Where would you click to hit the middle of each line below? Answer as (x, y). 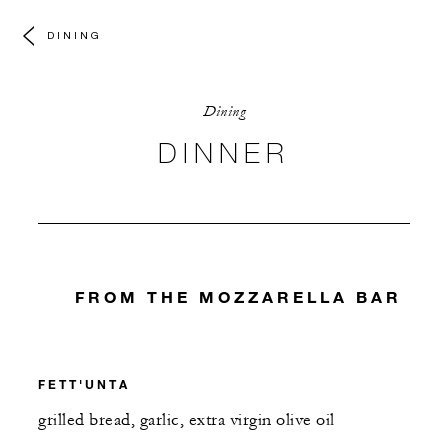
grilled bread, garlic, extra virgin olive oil (186, 419)
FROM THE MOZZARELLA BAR (239, 297)
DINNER (224, 152)
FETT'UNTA (84, 383)
